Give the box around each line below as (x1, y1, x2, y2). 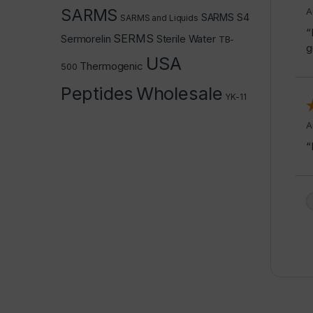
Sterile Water (156, 32, 216, 45)
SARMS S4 (201, 10, 249, 23)
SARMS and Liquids (120, 12, 198, 23)
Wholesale (136, 82, 223, 104)
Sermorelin (61, 32, 111, 45)
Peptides (61, 82, 133, 104)
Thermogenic (80, 59, 143, 73)
